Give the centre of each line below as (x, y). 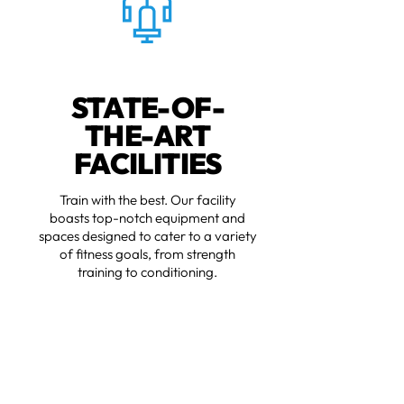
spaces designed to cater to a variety (148, 236)
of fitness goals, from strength (148, 254)
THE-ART (148, 136)
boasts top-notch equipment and (148, 218)
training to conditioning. (148, 272)
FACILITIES (148, 164)
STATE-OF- (148, 108)
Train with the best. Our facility (148, 200)
